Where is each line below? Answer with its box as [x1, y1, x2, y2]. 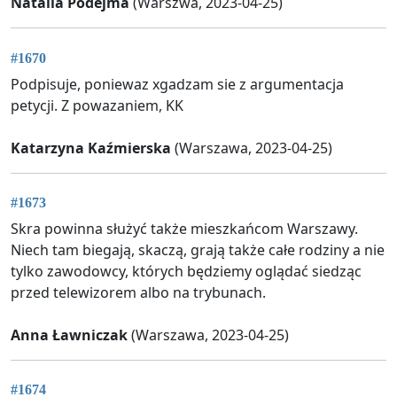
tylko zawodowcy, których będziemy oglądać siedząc [11, 261, 362, 281]
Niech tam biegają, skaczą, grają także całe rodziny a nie [11, 239, 385, 260]
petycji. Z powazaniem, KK [11, 95, 183, 115]
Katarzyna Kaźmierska [11, 137, 171, 158]
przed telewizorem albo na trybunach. [11, 282, 266, 302]
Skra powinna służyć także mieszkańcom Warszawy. [11, 218, 358, 238]
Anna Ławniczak [11, 324, 128, 345]
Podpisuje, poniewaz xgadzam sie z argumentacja [11, 74, 344, 94]
